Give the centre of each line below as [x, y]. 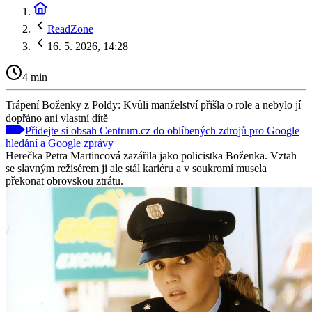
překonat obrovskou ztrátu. [64, 180]
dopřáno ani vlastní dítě [57, 118]
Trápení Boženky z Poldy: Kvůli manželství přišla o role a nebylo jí [153, 104]
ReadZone [70, 29]
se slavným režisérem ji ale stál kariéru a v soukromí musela [136, 168]
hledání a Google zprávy [60, 143]
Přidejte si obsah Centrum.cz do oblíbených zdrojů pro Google [162, 130]
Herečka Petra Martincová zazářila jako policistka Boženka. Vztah [151, 155]
